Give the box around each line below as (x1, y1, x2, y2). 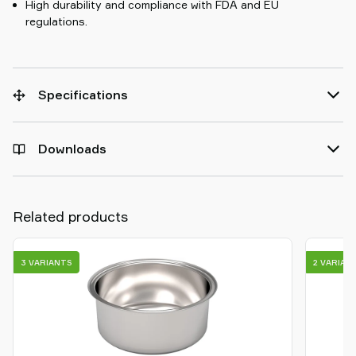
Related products (13, 207, 128, 225)
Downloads (38, 141, 106, 157)
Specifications (38, 87, 128, 103)
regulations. (25, 14, 87, 28)
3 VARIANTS (21, 257, 72, 267)
